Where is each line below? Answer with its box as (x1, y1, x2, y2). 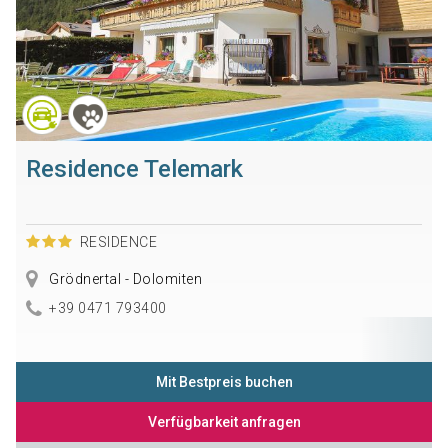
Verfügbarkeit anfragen (147, 413, 301, 430)
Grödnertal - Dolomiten (45, 271, 203, 288)
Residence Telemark (25, 155, 243, 184)
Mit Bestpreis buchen (155, 373, 293, 390)
